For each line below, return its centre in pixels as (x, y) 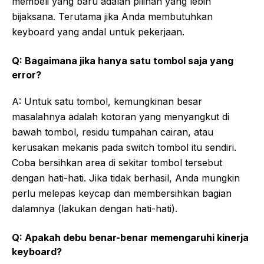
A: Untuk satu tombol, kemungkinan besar (107, 101)
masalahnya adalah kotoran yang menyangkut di (121, 116)
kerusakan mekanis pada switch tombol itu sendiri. (124, 147)
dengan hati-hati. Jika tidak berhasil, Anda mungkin (126, 178)
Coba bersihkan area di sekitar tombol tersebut (117, 162)
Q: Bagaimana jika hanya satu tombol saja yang (123, 60)
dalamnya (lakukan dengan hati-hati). (95, 208)
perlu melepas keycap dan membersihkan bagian (122, 193)
